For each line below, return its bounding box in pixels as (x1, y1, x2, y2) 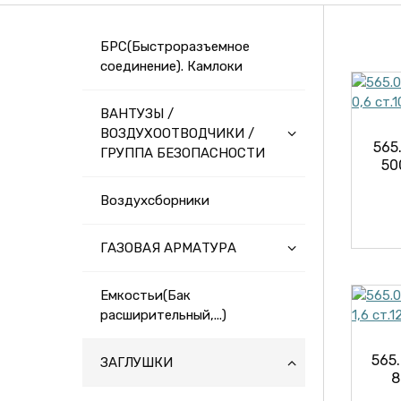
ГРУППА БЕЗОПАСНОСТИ (100, 145, 265, 161)
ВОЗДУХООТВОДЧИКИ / (100, 125, 254, 141)
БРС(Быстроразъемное (100, 38, 250, 55)
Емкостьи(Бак (100, 287, 191, 303)
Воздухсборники (100, 192, 209, 209)
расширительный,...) (100, 307, 226, 323)
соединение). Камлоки (100, 58, 243, 74)
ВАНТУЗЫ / (100, 106, 174, 122)
